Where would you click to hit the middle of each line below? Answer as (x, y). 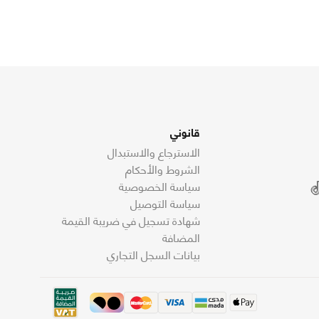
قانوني (185, 131)
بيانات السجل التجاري (154, 253)
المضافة (182, 236)
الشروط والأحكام (163, 168)
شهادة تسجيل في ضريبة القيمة (131, 219)
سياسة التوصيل (166, 202)
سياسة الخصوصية (160, 185)
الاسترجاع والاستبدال (154, 151)
